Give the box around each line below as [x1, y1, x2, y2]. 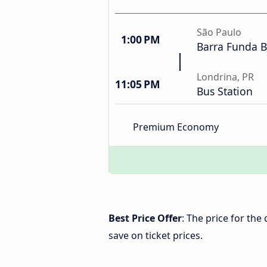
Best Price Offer [108, 212, 182, 225]
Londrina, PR [197, 70, 254, 83]
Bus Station [197, 84, 253, 98]
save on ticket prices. [108, 229, 203, 242]
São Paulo [197, 26, 241, 39]
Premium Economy [133, 120, 219, 133]
